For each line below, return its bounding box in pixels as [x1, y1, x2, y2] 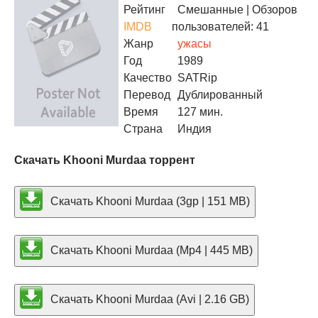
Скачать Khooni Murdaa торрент [14, 154, 195, 166]
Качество [124, 72, 172, 84]
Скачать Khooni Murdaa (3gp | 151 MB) [48, 194, 250, 207]
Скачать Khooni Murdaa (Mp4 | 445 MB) [48, 243, 253, 256]
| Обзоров [243, 4, 297, 16]
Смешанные [177, 4, 243, 16]
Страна [124, 123, 163, 135]
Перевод [124, 89, 170, 101]
